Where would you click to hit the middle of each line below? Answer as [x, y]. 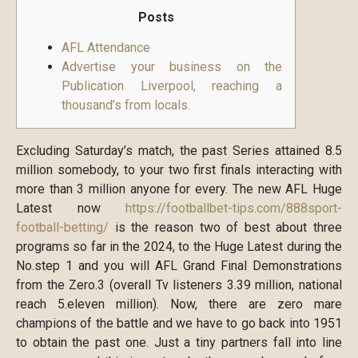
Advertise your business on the [172, 67]
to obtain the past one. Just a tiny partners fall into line [179, 342]
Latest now [71, 208]
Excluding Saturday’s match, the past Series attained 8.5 [179, 151]
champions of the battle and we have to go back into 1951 [179, 323]
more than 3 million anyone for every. [124, 189]
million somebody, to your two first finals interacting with [179, 170]
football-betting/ [62, 227]
